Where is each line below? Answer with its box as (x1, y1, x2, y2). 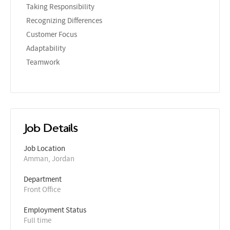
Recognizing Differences (26, 15, 102, 26)
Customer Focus (26, 29, 77, 40)
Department (24, 174, 62, 184)
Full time (24, 215, 51, 225)
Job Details (24, 122, 78, 134)
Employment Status (24, 204, 86, 215)
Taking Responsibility (26, 1, 94, 12)
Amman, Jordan (24, 153, 74, 164)
